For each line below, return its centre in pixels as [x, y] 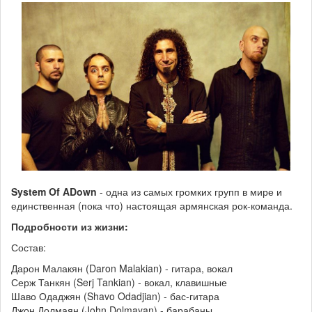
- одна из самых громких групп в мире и [189, 192]
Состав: [29, 248]
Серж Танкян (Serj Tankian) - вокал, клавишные [119, 282]
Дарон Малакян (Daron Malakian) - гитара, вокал [122, 268]
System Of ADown [54, 192]
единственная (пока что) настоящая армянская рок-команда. [152, 206]
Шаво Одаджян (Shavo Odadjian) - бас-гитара [115, 296]
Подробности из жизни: [70, 227]
